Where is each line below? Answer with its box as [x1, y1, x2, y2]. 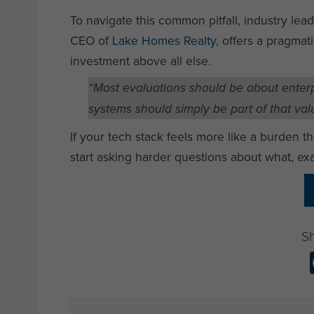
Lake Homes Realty [112, 31, 216, 49]
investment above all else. [70, 51, 211, 69]
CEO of [70, 31, 112, 49]
